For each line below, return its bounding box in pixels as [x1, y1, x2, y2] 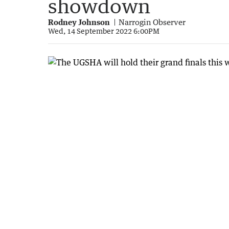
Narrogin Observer [119, 17, 186, 27]
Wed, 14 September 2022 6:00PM [48, 26, 159, 35]
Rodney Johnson [48, 17, 110, 27]
